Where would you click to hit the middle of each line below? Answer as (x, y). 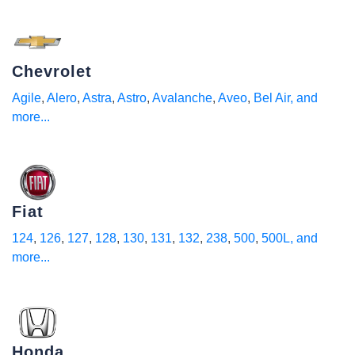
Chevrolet (52, 71)
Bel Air (272, 98)
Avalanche (182, 98)
